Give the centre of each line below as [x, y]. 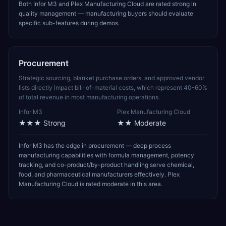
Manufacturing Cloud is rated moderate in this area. [91, 184]
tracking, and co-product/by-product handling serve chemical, [106, 165]
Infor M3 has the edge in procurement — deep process [95, 146]
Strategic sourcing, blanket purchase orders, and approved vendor [111, 78]
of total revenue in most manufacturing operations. [89, 97]
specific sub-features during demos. [69, 23]
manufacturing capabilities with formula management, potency [106, 155]
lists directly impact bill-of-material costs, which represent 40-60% [113, 88]
